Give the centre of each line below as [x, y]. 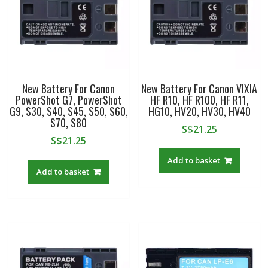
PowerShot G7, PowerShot [68, 100]
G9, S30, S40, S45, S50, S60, [68, 112]
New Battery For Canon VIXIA [200, 89]
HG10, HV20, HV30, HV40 [199, 112]
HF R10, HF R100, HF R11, [199, 100]
